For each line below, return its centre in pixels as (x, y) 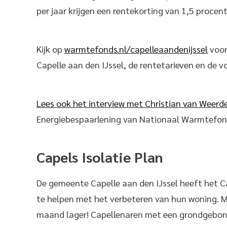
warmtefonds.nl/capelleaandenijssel (136, 49)
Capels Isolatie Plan (100, 156)
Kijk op (50, 49)
